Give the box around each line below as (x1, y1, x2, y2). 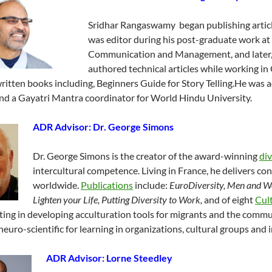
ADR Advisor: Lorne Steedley (46, 252, 172, 264)
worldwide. (33, 179, 81, 191)
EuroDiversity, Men (169, 179, 246, 191)
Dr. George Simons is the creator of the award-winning (33, 150, 259, 162)
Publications (81, 179, 133, 191)
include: (133, 179, 169, 191)
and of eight (202, 194, 255, 206)
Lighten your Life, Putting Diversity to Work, (33, 194, 202, 206)
